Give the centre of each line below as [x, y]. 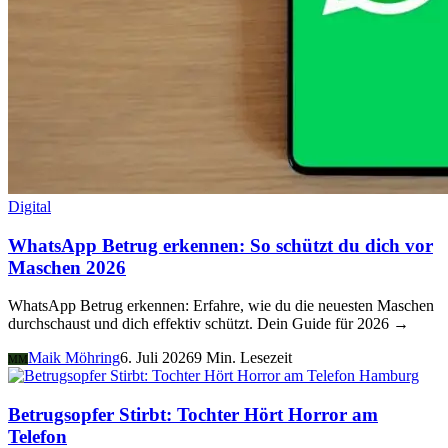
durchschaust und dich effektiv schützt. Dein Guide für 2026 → [208, 324]
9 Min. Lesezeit [243, 358]
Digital [29, 206]
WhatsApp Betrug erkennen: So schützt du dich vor [220, 245]
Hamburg [389, 376]
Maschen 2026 [67, 267]
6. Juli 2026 [157, 358]
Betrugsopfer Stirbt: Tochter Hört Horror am [193, 415]
